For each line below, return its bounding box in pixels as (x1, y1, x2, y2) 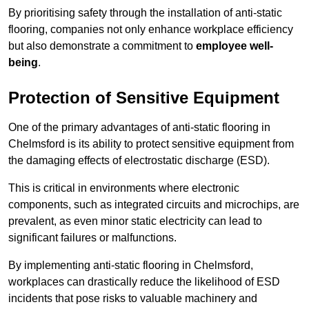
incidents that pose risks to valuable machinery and (8, 292, 257, 305)
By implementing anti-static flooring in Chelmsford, (8, 259, 253, 272)
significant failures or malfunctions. (8, 232, 177, 244)
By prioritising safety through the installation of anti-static (8, 7, 282, 19)
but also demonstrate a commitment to (8, 40, 196, 52)
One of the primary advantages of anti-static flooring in (8, 121, 270, 134)
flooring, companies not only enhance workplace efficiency (8, 23, 293, 36)
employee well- (196, 40, 273, 52)
